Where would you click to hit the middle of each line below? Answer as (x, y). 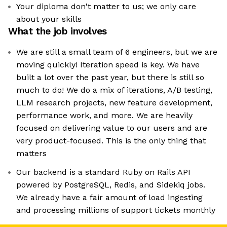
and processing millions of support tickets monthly (116, 210)
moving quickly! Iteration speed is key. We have (108, 65)
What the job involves (58, 31)
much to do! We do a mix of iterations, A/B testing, (114, 90)
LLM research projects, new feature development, (114, 103)
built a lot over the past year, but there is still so (110, 78)
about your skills (49, 19)
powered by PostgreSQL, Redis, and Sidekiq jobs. (111, 185)
